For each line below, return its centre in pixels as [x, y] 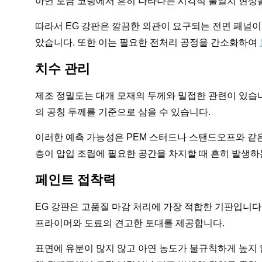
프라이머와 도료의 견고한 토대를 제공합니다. [130, 223]
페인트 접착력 [75, 180]
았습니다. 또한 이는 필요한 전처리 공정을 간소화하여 [147, 42]
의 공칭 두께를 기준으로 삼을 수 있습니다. [123, 112]
